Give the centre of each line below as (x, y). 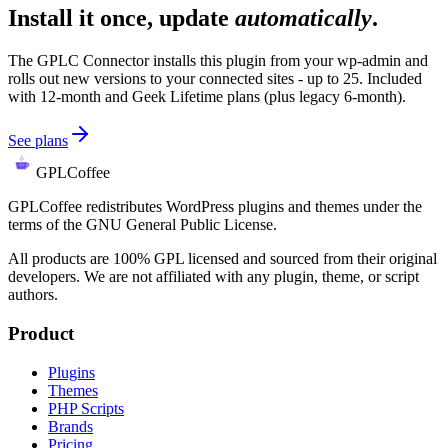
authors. (33, 295)
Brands (70, 426)
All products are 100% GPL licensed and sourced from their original (222, 259)
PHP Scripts (86, 408)
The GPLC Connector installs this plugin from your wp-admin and (218, 61)
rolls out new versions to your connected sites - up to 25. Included (215, 79)
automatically (303, 18)
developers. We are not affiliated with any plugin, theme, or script (213, 277)
